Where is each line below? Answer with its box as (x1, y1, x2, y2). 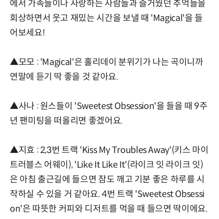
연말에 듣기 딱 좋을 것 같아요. (10, 71, 118, 83)
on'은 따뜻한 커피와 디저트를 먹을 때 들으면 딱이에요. (10, 203, 208, 215)
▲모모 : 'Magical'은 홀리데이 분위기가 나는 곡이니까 (10, 57, 203, 68)
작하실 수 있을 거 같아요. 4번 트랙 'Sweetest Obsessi (10, 189, 204, 200)
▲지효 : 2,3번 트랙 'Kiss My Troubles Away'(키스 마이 (10, 145, 209, 156)
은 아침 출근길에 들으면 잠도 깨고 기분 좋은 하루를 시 (10, 174, 205, 185)
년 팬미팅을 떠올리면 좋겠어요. (10, 115, 123, 127)
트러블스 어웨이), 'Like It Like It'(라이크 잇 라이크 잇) (10, 159, 203, 171)
